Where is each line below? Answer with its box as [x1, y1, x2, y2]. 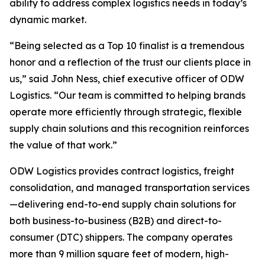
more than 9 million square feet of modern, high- [9, 248, 229, 260]
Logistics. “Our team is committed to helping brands [9, 89, 245, 101]
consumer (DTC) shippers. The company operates [9, 231, 232, 243]
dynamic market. [9, 14, 86, 25]
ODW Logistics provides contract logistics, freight [9, 165, 234, 177]
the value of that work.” [9, 139, 117, 151]
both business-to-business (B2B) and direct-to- [9, 215, 222, 227]
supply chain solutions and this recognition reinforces [9, 122, 249, 134]
